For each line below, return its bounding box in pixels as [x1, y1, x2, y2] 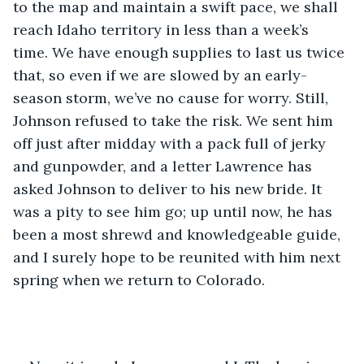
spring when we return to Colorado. [13, 270, 265, 289]
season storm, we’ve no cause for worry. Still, [13, 88, 332, 107]
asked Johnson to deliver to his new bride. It [13, 179, 326, 198]
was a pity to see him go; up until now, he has [13, 201, 336, 221]
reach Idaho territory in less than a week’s [13, 19, 313, 39]
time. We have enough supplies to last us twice [13, 42, 349, 62]
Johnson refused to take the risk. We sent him [13, 110, 337, 130]
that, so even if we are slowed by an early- [13, 65, 307, 84]
